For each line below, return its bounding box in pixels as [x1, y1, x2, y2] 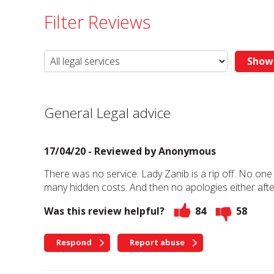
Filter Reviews [44, 9, 150, 34]
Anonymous [158, 144, 216, 158]
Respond [56, 236, 92, 248]
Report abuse [130, 236, 185, 248]
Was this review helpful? [44, 204, 165, 218]
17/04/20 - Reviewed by [44, 144, 158, 158]
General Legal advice [44, 103, 171, 122]
